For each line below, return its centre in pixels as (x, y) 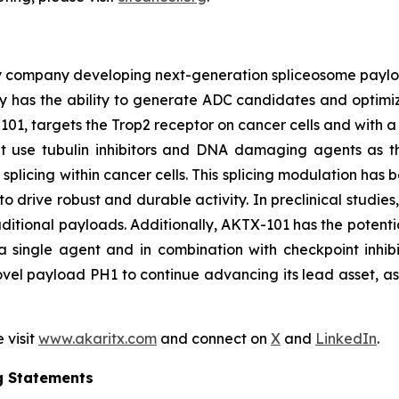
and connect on (214, 338)
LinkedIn (346, 338)
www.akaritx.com (98, 338)
